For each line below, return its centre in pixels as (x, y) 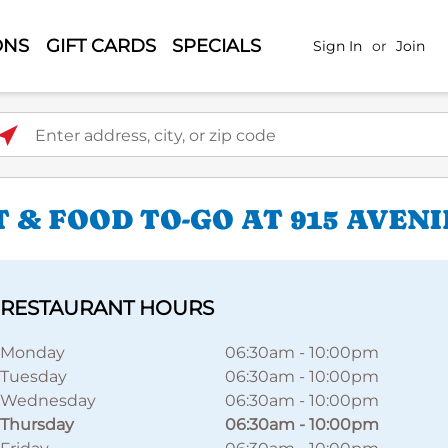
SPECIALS (217, 45)
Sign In (338, 45)
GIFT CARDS (100, 45)
